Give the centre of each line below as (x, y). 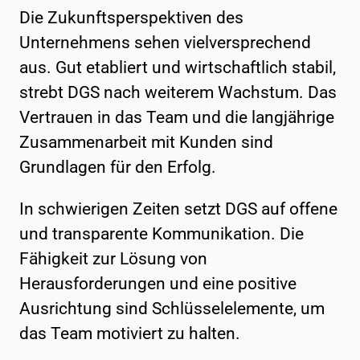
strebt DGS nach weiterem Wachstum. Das (178, 92)
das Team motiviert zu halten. (130, 333)
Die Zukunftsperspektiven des (131, 17)
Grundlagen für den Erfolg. (118, 167)
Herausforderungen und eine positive (158, 283)
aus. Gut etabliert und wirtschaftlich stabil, (178, 67)
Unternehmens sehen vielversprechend (165, 42)
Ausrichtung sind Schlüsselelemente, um (172, 308)
